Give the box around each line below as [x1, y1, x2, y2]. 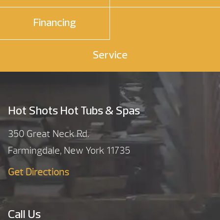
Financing [33, 17, 76, 29]
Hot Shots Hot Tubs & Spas [8, 105, 140, 117]
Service [92, 50, 128, 61]
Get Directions [8, 165, 69, 178]
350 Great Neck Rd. [8, 127, 89, 140]
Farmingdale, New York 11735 [8, 144, 130, 157]
